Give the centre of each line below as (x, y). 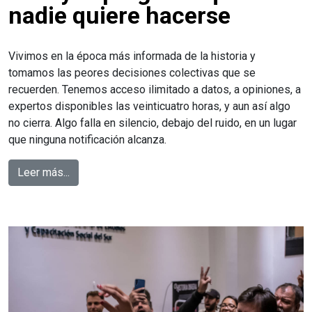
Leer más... (44, 172)
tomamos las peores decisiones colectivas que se (132, 72)
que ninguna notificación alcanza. (87, 139)
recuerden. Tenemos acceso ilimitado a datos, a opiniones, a (155, 89)
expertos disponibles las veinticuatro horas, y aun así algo (149, 106)
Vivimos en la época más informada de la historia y (132, 56)
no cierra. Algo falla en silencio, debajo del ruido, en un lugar (153, 123)
